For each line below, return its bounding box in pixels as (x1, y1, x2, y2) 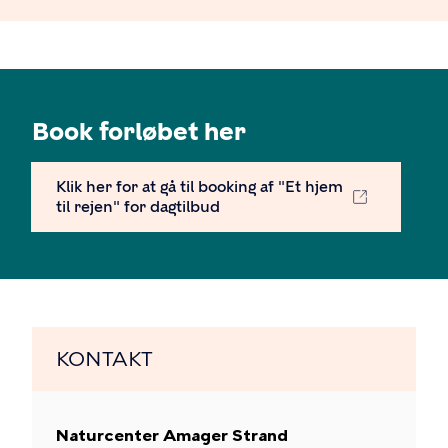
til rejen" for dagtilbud (56, 197, 220, 216)
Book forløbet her (32, 116, 246, 146)
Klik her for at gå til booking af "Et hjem (56, 177, 343, 196)
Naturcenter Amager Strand (56, 425, 288, 445)
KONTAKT (56, 346, 153, 371)
